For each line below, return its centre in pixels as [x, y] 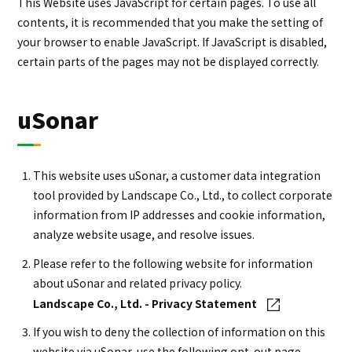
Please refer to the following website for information [173, 263]
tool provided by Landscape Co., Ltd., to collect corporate [183, 194]
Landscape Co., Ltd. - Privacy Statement [145, 304]
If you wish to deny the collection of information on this [180, 331]
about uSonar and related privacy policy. [138, 282]
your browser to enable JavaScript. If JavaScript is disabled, [172, 41]
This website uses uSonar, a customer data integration [177, 175]
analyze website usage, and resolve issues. [144, 234]
